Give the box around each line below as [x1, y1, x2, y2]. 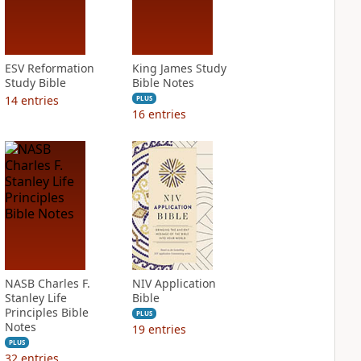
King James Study [131, 60, 226, 76]
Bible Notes [131, 75, 194, 90]
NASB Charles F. [4, 276, 90, 291]
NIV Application [131, 276, 216, 291]
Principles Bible [4, 305, 89, 320]
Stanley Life [4, 290, 67, 305]
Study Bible [4, 75, 66, 90]
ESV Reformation [4, 60, 94, 76]
